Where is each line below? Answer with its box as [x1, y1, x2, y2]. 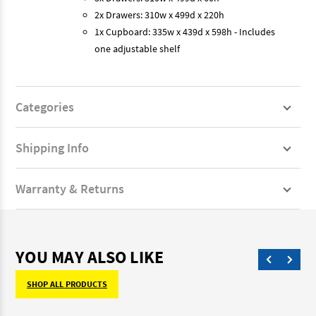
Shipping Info [16, 139, 89, 156]
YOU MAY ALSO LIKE [16, 245, 164, 268]
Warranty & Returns [16, 180, 124, 197]
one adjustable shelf [95, 42, 180, 55]
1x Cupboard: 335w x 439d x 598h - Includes [95, 25, 275, 38]
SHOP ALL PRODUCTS [27, 278, 107, 289]
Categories [16, 98, 74, 115]
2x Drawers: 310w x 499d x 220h [95, 8, 224, 21]
